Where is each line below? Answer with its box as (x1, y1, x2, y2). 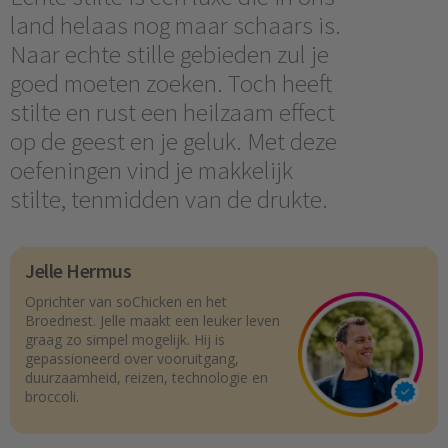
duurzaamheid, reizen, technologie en (25, 368, 268, 388)
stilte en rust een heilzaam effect (10, 96, 335, 128)
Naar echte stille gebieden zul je (10, 38, 329, 70)
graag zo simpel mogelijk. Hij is (25, 330, 225, 350)
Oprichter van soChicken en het (25, 292, 227, 312)
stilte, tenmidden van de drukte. (10, 183, 328, 215)
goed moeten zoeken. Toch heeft (10, 67, 332, 99)
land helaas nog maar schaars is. (10, 9, 341, 41)
